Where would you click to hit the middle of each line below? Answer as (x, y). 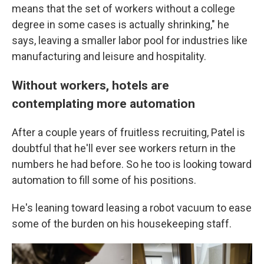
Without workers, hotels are (90, 85)
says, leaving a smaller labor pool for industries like (130, 40)
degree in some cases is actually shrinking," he (121, 24)
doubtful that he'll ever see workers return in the (124, 148)
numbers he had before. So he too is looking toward (132, 164)
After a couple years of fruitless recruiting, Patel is (128, 132)
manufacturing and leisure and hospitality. (109, 56)
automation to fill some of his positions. (104, 180)
